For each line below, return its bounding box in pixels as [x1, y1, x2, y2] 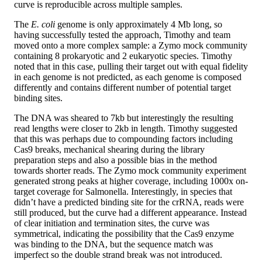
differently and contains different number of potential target [14, 82, 231, 93]
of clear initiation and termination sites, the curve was [14, 218, 209, 229]
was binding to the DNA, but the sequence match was [14, 239, 213, 250]
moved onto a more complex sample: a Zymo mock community [14, 40, 247, 51]
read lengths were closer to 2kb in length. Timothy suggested [14, 123, 237, 134]
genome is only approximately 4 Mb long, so [55, 19, 222, 30]
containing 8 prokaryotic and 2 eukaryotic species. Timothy [14, 51, 232, 61]
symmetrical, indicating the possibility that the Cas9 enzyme [14, 229, 234, 239]
